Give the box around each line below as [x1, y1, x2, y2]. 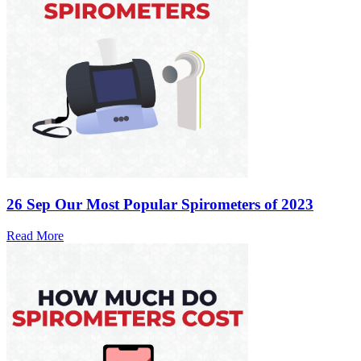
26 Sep [6, 196, 51, 214]
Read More [6, 229, 64, 243]
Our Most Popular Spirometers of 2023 [55, 196, 313, 214]
